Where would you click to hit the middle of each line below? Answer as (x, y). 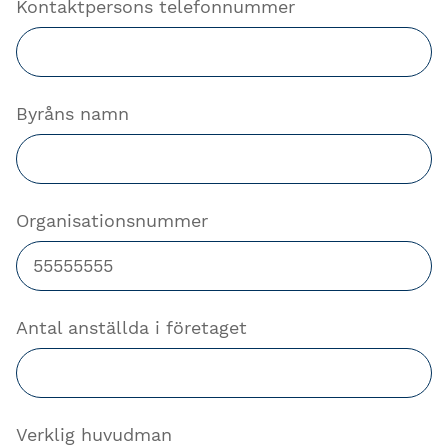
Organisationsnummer (112, 220)
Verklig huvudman (94, 434)
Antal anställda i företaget (131, 327)
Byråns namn (72, 113)
